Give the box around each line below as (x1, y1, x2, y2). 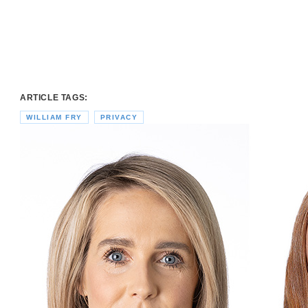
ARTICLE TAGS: (20, 92, 88, 102)
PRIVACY (100, 113, 137, 121)
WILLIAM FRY (26, 113, 82, 121)
